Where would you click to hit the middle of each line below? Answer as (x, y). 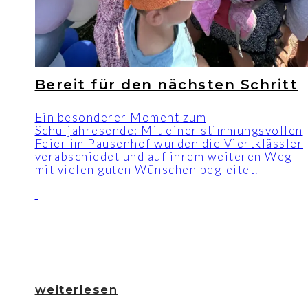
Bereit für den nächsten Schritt (166, 84)
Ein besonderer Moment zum (120, 117)
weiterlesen (76, 290)
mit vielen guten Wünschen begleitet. (146, 169)
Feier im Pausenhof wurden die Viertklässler (169, 143)
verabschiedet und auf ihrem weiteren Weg (163, 156)
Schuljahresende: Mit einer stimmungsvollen (169, 130)
